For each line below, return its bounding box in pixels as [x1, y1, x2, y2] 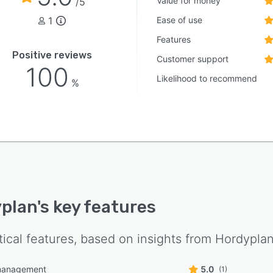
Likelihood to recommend [157, 73, 258, 83]
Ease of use [157, 15, 203, 25]
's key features [37, 197, 156, 217]
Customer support [157, 54, 229, 64]
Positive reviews [12, 49, 93, 61]
